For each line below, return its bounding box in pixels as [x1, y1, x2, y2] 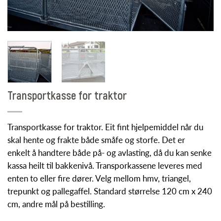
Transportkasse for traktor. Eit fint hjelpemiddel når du [7, 121, 203, 132]
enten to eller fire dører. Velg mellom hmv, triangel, [7, 173, 191, 184]
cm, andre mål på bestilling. [7, 198, 105, 209]
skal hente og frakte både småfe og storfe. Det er [7, 134, 185, 145]
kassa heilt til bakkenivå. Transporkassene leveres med [7, 160, 202, 171]
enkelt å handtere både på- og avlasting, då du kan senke [7, 147, 212, 158]
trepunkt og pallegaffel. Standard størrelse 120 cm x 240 [7, 185, 212, 196]
